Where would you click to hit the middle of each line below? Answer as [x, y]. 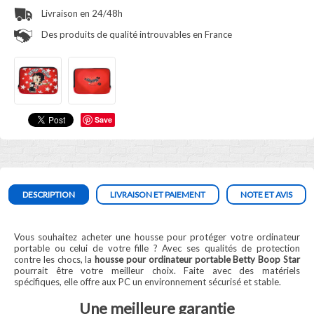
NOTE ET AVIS [266, 194]
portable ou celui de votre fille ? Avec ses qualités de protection [157, 248]
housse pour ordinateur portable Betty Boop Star [198, 259]
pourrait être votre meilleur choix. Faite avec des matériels [157, 271]
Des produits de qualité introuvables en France [136, 34]
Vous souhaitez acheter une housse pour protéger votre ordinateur [157, 237]
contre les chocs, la [55, 259]
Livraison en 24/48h [81, 13]
